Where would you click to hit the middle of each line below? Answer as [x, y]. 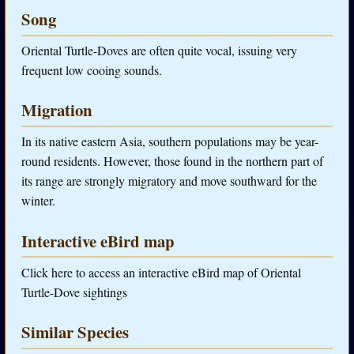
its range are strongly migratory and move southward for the [169, 181]
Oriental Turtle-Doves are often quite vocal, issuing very [159, 51]
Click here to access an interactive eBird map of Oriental [161, 272]
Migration [57, 110]
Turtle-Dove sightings [74, 292]
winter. [38, 201]
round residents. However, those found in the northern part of [172, 161]
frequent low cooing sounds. [92, 70]
